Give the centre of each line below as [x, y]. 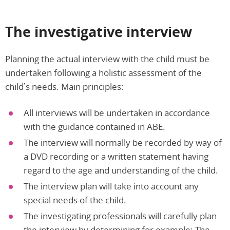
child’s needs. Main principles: [64, 87]
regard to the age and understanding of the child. [121, 170]
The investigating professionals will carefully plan [120, 216]
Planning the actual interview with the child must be [107, 59]
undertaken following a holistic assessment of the [103, 73]
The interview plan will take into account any [111, 186]
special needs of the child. [75, 200]
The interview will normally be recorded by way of [123, 143]
